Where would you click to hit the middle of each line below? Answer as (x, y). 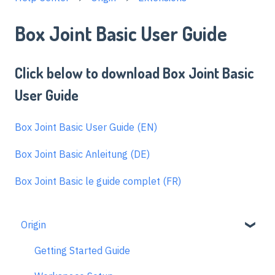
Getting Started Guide (82, 250)
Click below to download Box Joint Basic (134, 73)
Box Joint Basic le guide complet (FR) (98, 181)
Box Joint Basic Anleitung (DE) (82, 154)
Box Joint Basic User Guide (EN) (86, 127)
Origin (33, 224)
